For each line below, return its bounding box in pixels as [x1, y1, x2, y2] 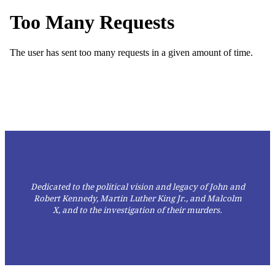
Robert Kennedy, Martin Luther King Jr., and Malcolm [33, 193, 242, 203]
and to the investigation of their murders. [62, 205, 222, 215]
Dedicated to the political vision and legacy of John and [30, 182, 245, 192]
